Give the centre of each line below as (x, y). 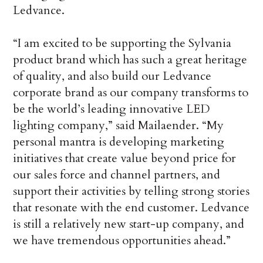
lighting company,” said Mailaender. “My (119, 125)
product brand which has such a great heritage (130, 59)
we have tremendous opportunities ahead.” (122, 240)
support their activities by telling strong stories (131, 191)
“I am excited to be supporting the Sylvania (122, 43)
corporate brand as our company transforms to (131, 92)
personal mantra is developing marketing (119, 141)
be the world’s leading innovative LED (112, 109)
